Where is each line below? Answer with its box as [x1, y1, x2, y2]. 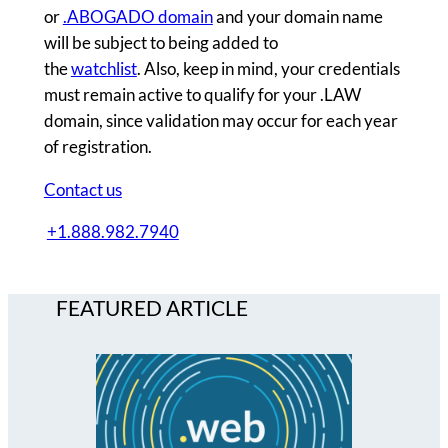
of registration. [43, 135, 152, 157]
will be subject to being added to [43, 31, 278, 53]
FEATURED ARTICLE [56, 295, 248, 321]
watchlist [70, 57, 137, 79]
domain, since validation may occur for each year [43, 109, 398, 131]
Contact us [43, 178, 122, 200]
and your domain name [212, 5, 383, 27]
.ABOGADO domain [62, 5, 213, 27]
